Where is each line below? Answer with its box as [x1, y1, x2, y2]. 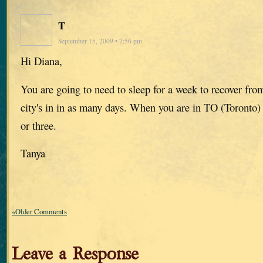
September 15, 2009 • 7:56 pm [58, 36, 142, 45]
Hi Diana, [21, 53, 62, 68]
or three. [21, 117, 56, 133]
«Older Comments [12, 206, 67, 217]
